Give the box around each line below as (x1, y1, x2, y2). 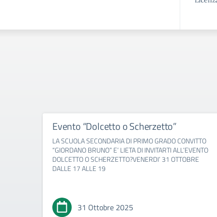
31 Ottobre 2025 (77, 201, 133, 214)
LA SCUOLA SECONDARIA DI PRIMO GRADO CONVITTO (52, 136, 206, 146)
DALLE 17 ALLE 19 (52, 163, 106, 174)
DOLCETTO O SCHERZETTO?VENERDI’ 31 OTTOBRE (52, 154, 199, 165)
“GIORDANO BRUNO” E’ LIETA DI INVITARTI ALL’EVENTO (52, 145, 208, 155)
